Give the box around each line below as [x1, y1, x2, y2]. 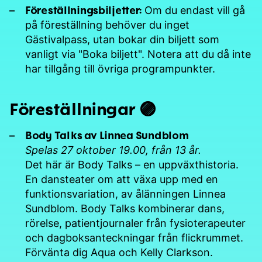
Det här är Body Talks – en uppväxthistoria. [25, 158, 239, 171]
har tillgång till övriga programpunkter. [25, 62, 215, 75]
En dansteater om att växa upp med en [25, 173, 218, 185]
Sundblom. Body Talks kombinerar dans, [25, 202, 225, 215]
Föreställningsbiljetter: [25, 3, 142, 16]
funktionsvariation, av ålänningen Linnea [25, 187, 226, 200]
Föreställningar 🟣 [9, 98, 156, 118]
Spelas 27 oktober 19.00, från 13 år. [25, 143, 201, 156]
